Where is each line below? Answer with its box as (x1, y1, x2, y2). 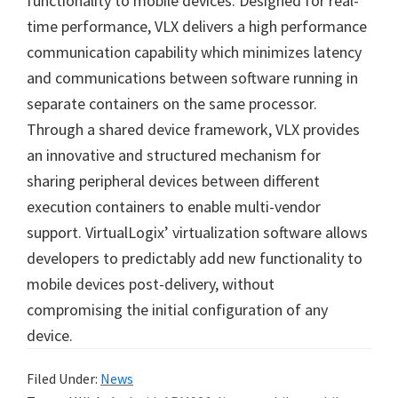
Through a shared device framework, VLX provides (27, 119, 360, 139)
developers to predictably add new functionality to (27, 248, 362, 268)
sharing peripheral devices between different (27, 171, 320, 191)
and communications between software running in (27, 68, 358, 88)
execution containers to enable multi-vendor (27, 196, 321, 217)
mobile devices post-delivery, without (27, 274, 275, 294)
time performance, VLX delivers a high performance (27, 16, 367, 36)
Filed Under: (27, 370, 100, 387)
